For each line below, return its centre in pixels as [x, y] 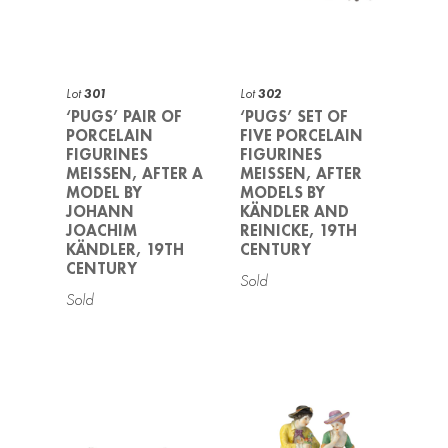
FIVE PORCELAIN [301, 135]
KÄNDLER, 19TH [125, 249]
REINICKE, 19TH [298, 230]
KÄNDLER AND [294, 211]
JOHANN [100, 211]
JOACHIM [102, 230]
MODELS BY [282, 192]
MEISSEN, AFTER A [135, 173]
